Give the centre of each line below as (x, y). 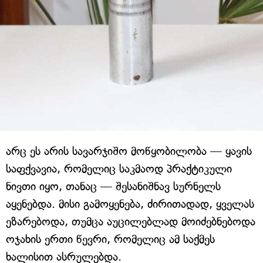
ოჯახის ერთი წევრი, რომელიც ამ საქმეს (110, 240)
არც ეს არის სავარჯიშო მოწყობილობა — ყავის (129, 151)
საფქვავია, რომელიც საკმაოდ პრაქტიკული (119, 169)
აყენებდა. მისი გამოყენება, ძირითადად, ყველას (130, 204)
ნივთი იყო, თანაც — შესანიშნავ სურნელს (113, 187)
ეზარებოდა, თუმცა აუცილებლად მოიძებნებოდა (131, 222)
